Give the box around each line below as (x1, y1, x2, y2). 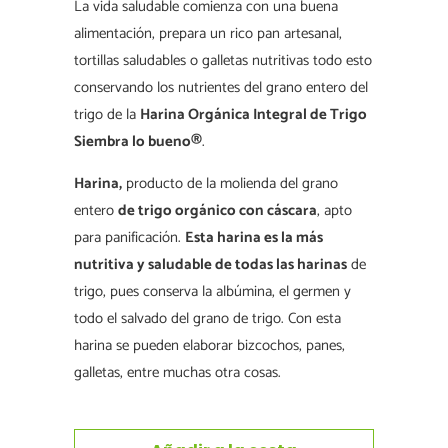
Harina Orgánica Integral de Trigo (140, 101, 367, 127)
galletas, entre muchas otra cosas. (74, 359, 281, 385)
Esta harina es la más (185, 224, 323, 250)
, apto (317, 197, 352, 223)
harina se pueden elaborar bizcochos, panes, (74, 332, 345, 358)
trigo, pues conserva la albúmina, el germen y (74, 278, 351, 304)
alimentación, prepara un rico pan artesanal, (74, 20, 342, 46)
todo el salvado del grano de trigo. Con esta (74, 305, 341, 331)
